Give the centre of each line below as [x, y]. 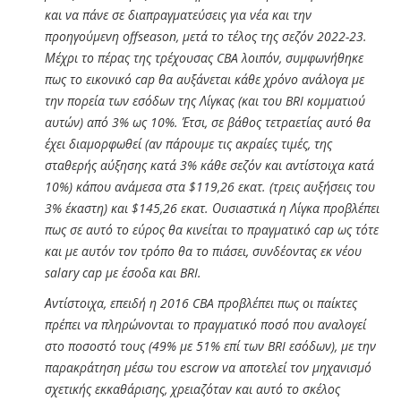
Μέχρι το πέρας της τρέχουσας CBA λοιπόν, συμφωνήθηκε [204, 57]
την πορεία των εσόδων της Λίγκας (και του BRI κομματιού [205, 100]
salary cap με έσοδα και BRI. [123, 272]
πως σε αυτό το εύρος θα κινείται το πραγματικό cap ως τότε [212, 229]
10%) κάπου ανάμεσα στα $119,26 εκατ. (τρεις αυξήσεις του [210, 186]
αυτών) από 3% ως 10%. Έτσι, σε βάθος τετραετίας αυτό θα [208, 122]
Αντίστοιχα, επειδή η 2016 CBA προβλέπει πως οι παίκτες [201, 303]
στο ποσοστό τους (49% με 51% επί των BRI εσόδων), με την [210, 346]
